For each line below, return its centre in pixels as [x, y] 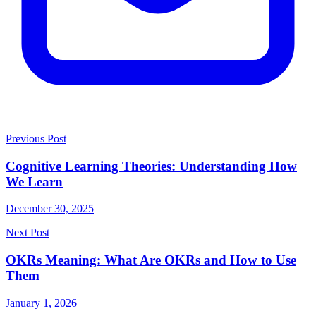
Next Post [28, 233]
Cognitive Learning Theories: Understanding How [151, 166]
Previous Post [36, 139]
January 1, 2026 [41, 303]
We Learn [34, 181]
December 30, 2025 [50, 209]
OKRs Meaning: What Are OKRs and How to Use [151, 260]
